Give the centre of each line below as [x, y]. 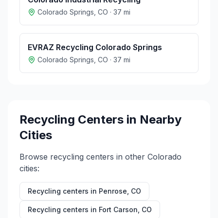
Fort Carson [118, 209]
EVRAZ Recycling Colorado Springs [95, 47]
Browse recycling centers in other [83, 157]
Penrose [113, 191]
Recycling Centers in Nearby [100, 119]
